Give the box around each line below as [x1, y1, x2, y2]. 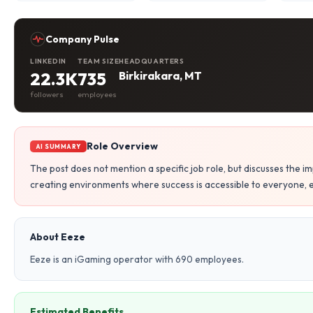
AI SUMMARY [36, 142, 81, 150]
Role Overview [86, 140, 158, 152]
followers [30, 89, 64, 99]
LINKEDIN [30, 57, 66, 66]
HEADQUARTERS [119, 57, 184, 66]
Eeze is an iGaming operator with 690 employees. [30, 253, 244, 265]
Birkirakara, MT [119, 68, 203, 82]
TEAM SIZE [78, 57, 119, 66]
